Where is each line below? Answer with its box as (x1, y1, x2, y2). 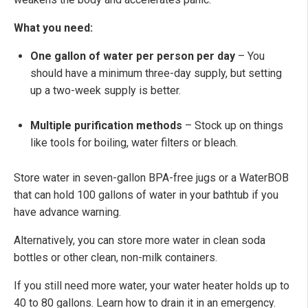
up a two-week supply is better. (30, 84, 181, 98)
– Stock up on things (182, 119, 283, 133)
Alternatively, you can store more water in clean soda (14, 234, 265, 247)
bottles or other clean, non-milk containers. (14, 251, 217, 265)
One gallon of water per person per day (30, 49, 235, 63)
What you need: (14, 21, 93, 35)
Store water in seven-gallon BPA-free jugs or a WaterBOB (14, 171, 289, 185)
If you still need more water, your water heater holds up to (14, 279, 289, 293)
